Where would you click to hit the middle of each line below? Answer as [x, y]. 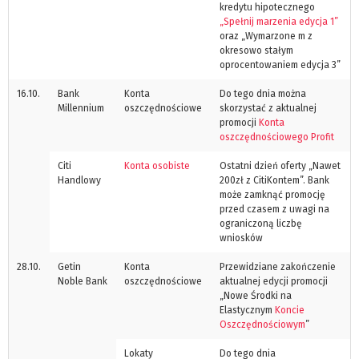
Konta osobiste [157, 165]
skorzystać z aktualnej [268, 108]
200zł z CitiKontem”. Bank [274, 180]
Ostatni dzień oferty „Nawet [280, 165]
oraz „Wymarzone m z [266, 36]
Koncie [290, 310]
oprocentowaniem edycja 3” [280, 65]
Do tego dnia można [263, 93]
